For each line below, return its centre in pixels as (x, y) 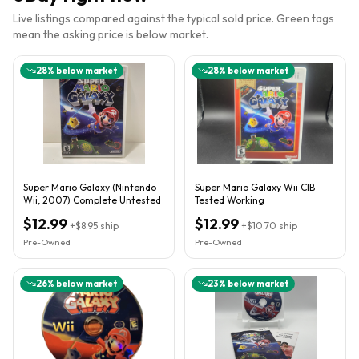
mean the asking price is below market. (111, 34)
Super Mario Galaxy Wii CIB (255, 187)
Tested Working (230, 200)
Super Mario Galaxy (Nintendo (90, 187)
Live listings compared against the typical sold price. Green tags (173, 18)
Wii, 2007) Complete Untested (92, 200)
